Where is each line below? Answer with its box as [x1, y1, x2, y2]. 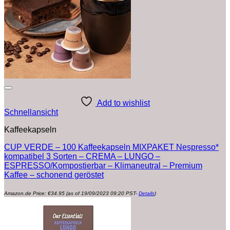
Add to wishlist [97, 99, 150, 108]
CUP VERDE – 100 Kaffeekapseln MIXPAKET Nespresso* [4, 143, 219, 152]
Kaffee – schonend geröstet [4, 170, 104, 180]
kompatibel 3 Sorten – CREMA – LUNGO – [4, 152, 160, 161]
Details [139, 190, 155, 197]
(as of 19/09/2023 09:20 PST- [65, 190, 139, 197]
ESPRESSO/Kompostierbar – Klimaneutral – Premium [4, 161, 202, 170]
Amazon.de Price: [4, 190, 48, 197]
